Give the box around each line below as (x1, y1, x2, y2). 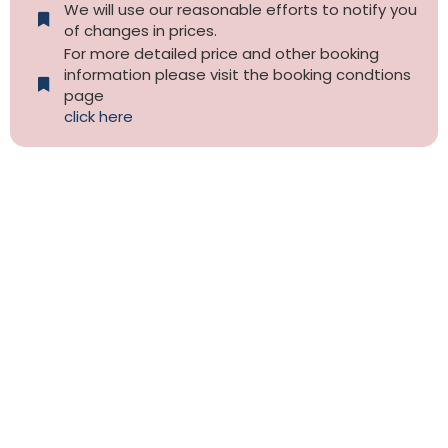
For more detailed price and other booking (63, 42, 379, 64)
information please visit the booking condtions (63, 63, 411, 85)
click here (63, 105, 133, 127)
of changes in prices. (63, 19, 217, 41)
